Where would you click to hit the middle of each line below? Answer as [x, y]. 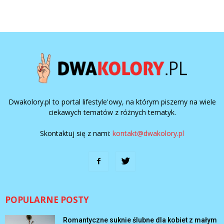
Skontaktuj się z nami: [76, 133]
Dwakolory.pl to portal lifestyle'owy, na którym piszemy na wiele [112, 101]
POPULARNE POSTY [47, 199]
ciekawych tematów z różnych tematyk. [112, 112]
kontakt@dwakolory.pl [148, 133]
